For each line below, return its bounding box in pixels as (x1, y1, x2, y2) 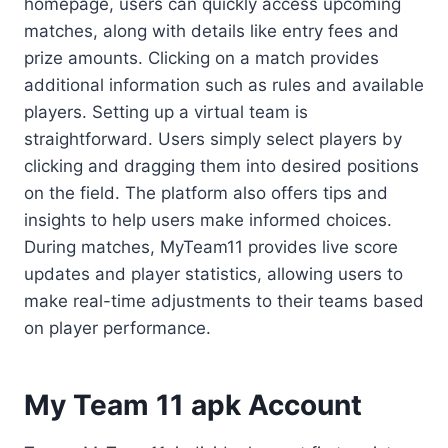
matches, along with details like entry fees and (24, 21, 399, 42)
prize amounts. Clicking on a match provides (24, 48, 379, 69)
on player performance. (24, 318, 211, 339)
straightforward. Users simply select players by (24, 129, 402, 150)
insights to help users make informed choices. (24, 210, 392, 231)
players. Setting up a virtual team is (24, 102, 308, 123)
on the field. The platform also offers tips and (24, 183, 388, 204)
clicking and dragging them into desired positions (24, 156, 419, 177)
